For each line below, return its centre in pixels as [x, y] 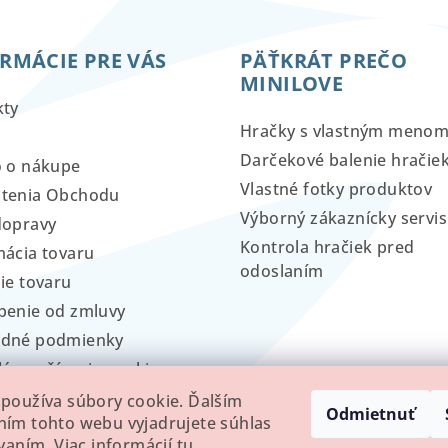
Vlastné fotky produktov [336, 188]
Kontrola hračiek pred [327, 246]
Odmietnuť [370, 414]
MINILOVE [292, 83]
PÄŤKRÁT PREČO [324, 60]
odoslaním [282, 270]
